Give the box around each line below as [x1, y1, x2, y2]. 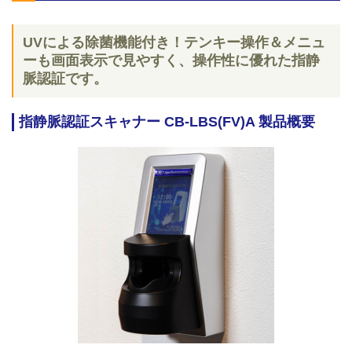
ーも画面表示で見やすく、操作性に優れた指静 [23, 53, 320, 68]
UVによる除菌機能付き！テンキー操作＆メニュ [23, 35, 325, 50]
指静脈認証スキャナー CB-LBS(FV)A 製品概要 [19, 114, 315, 130]
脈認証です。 [23, 71, 108, 86]
